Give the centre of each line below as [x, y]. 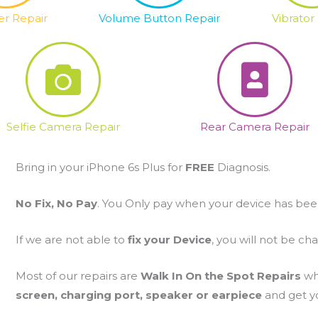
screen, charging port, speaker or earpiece [140, 295]
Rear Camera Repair [255, 127]
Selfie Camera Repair [63, 127]
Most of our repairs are [78, 276]
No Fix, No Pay [56, 203]
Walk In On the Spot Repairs [222, 276]
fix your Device [169, 240]
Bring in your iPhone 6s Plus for [100, 167]
